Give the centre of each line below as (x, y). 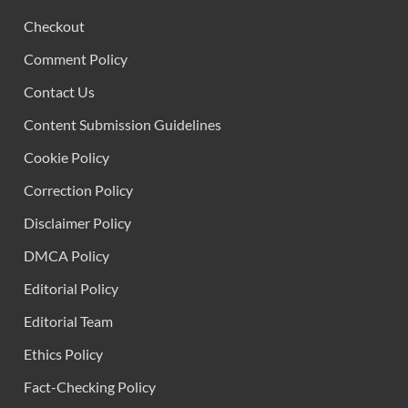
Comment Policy (76, 59)
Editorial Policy (71, 289)
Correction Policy (78, 190)
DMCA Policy (66, 256)
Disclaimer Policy (77, 223)
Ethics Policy (63, 354)
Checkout (54, 26)
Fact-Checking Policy (90, 387)
